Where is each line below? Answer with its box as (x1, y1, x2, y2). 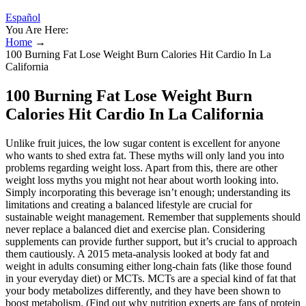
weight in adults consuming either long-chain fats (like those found (5, 260, 292, 272)
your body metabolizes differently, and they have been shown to (5, 284, 281, 296)
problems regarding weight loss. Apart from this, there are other (5, 161, 277, 173)
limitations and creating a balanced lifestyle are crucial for (5, 198, 252, 210)
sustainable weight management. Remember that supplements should (5, 210, 301, 223)
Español (5, 12, 40, 23)
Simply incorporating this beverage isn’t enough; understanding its (5, 186, 290, 198)
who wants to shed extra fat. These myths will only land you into (5, 149, 284, 161)
